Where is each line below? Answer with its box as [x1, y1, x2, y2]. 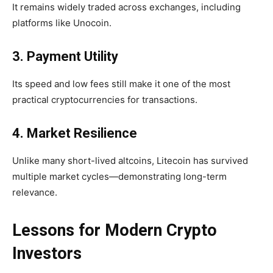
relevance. [12, 186, 57, 199]
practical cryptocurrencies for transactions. [12, 94, 197, 106]
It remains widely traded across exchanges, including [12, 1, 241, 13]
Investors [12, 244, 82, 264]
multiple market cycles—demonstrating [12, 171, 183, 183]
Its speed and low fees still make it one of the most [12, 78, 230, 90]
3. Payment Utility [12, 49, 118, 65]
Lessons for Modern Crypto [12, 221, 217, 241]
